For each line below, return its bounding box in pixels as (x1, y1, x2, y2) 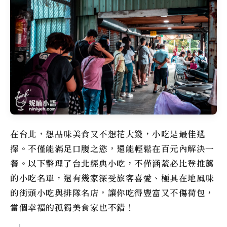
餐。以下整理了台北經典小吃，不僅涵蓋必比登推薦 (10, 157, 214, 169)
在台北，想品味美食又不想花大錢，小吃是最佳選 (10, 128, 205, 140)
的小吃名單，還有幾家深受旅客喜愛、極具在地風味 (10, 172, 214, 184)
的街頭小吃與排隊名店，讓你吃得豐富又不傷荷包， (10, 186, 214, 199)
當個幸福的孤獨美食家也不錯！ (10, 201, 134, 213)
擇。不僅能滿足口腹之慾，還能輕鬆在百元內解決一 (10, 142, 214, 155)
